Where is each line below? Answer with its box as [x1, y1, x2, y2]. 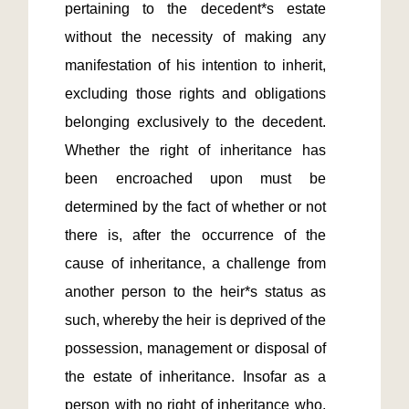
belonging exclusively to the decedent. [65, 114, 326, 130]
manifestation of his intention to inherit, [65, 58, 326, 73]
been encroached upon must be [65, 171, 326, 186]
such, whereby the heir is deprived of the [65, 312, 326, 328]
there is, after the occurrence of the [65, 227, 326, 243]
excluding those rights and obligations [65, 86, 326, 101]
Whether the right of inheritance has [65, 142, 326, 158]
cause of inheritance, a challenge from [65, 256, 326, 271]
